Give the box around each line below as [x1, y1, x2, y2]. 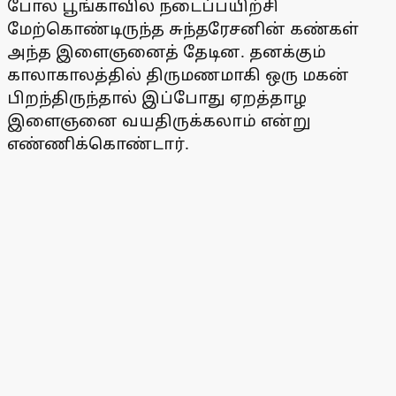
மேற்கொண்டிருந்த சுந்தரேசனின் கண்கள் [7, 18, 359, 40]
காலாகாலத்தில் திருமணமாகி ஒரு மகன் [7, 64, 349, 86]
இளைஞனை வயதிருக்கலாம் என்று [7, 110, 311, 132]
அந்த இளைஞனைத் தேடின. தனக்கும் [7, 41, 326, 63]
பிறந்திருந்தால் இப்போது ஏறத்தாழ [7, 87, 307, 109]
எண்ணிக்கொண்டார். [7, 133, 189, 155]
